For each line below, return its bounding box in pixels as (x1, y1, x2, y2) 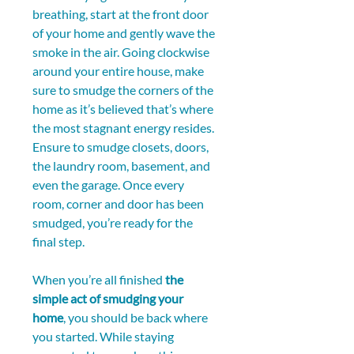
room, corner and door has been (32, 196, 206, 212)
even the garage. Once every (32, 177, 186, 193)
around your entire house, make (32, 63, 206, 79)
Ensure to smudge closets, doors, (32, 139, 211, 155)
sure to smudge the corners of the (32, 82, 216, 98)
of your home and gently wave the (32, 25, 217, 41)
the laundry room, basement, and (32, 158, 213, 174)
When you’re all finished (32, 272, 165, 288)
